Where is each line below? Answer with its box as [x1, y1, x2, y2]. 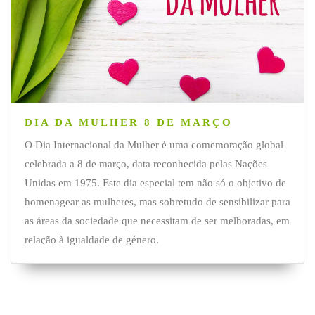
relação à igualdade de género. [24, 234, 159, 246]
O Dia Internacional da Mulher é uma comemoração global [24, 139, 283, 151]
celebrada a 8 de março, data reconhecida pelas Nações [24, 158, 267, 170]
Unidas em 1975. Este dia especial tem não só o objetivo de [24, 177, 286, 189]
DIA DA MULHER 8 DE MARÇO [24, 117, 233, 129]
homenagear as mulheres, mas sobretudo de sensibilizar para [24, 196, 290, 208]
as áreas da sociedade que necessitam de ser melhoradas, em [24, 215, 290, 227]
